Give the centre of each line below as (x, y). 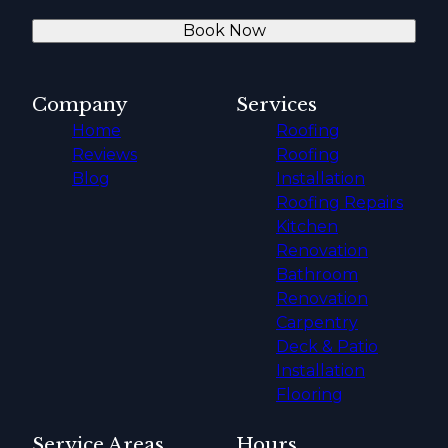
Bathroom (317, 275)
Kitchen (307, 227)
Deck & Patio (327, 347)
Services (276, 105)
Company (80, 105)
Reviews (104, 155)
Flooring (309, 395)
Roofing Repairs (339, 203)
